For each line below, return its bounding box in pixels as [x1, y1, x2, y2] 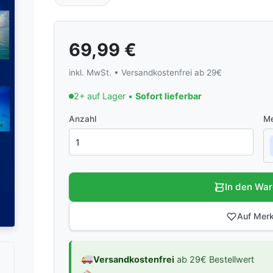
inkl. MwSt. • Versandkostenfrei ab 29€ [69, 68, 222, 78]
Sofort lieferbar [135, 91, 202, 102]
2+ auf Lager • [74, 91, 135, 102]
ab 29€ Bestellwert [174, 253, 254, 264]
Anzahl [69, 114, 96, 124]
